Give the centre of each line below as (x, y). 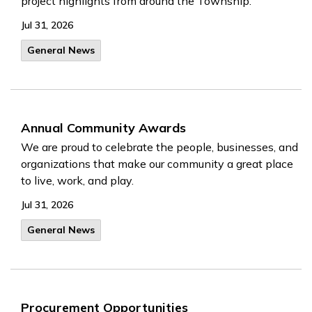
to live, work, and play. (77, 180)
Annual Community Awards (103, 128)
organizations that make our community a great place (157, 164)
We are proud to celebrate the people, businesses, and (159, 147)
